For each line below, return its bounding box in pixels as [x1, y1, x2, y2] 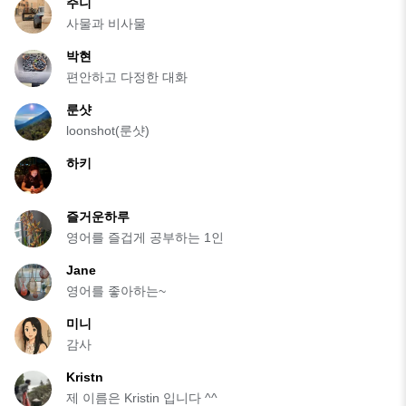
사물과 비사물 [66, 16, 146, 32]
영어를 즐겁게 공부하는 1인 [66, 230, 224, 246]
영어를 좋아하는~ [66, 284, 166, 299]
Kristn [66, 370, 103, 385]
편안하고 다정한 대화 [66, 70, 188, 85]
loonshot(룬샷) [66, 123, 150, 139]
